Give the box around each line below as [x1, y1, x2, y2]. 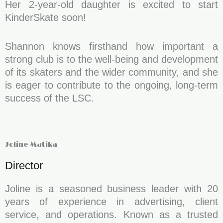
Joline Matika [5, 140, 57, 149]
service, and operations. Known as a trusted [5, 209, 218, 220]
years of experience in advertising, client [5, 196, 218, 207]
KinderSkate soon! [5, 12, 86, 23]
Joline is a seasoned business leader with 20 [5, 183, 218, 194]
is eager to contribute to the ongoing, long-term [5, 80, 218, 91]
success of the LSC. [5, 93, 94, 104]
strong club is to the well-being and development [5, 54, 218, 65]
